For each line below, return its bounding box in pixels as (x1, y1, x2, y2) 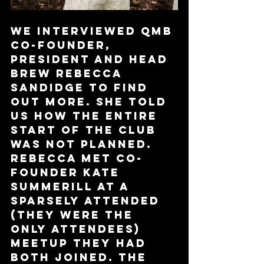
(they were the (11, 208, 138, 222)
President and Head (11, 52, 173, 67)
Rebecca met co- (11, 151, 143, 166)
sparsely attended (11, 194, 164, 208)
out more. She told (11, 95, 171, 109)
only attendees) (11, 222, 145, 236)
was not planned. (11, 137, 157, 151)
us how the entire (11, 109, 162, 123)
